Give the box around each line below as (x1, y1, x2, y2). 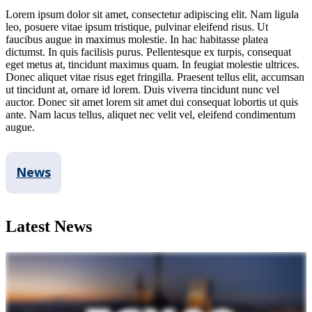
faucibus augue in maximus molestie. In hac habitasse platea (6, 33, 268, 45)
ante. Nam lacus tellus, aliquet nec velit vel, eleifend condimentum (6, 108, 295, 120)
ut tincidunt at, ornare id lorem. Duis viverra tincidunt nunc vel (6, 83, 279, 95)
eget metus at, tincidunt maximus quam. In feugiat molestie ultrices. (6, 58, 299, 70)
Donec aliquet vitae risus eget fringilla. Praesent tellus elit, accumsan (6, 70, 304, 83)
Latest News (6, 217, 92, 235)
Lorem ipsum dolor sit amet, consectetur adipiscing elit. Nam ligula (6, 8, 299, 20)
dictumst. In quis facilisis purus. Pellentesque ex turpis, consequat (6, 45, 291, 58)
